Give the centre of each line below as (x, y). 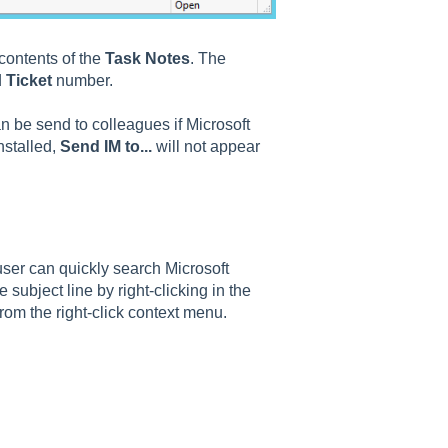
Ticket (30, 80)
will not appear (205, 147)
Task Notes (147, 58)
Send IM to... (105, 147)
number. (84, 80)
